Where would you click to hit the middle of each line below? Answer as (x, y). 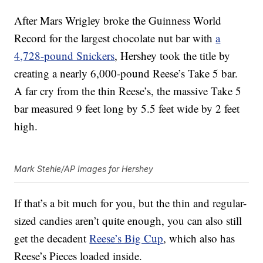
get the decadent (52, 238)
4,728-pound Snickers (65, 56)
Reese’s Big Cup (127, 238)
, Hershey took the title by (173, 56)
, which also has (199, 238)
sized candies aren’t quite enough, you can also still (128, 221)
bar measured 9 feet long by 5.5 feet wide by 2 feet (127, 109)
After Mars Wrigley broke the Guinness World (118, 21)
